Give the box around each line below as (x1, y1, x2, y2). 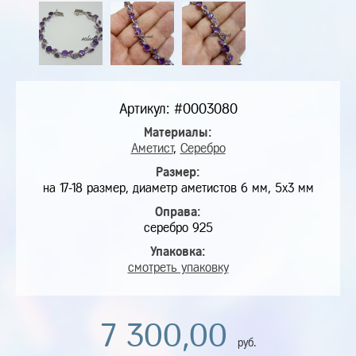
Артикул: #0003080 (118, 102, 238, 116)
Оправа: (155, 205, 201, 219)
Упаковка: (150, 245, 206, 258)
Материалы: (144, 126, 212, 139)
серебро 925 (143, 221, 213, 234)
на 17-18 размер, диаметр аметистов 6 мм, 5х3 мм (42, 181, 314, 195)
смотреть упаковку (127, 261, 229, 274)
